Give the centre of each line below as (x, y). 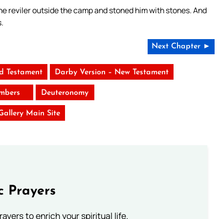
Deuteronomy (65, 93)
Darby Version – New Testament (111, 73)
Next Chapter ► (181, 47)
